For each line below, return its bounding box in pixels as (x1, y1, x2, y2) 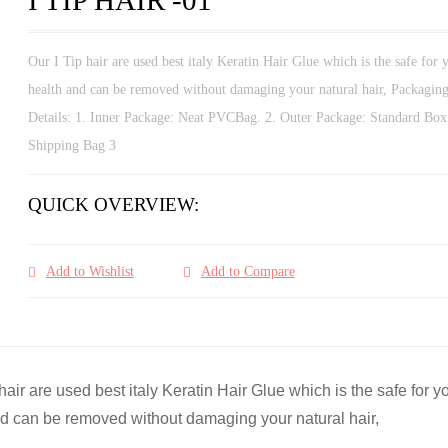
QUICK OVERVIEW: (27, 194, 199, 216)
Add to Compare (200, 263, 295, 279)
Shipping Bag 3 (27, 137, 116, 154)
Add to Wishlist (45, 263, 134, 279)
